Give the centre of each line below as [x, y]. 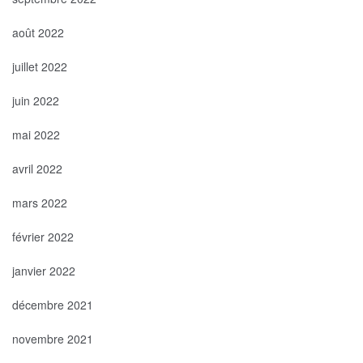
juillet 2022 [40, 66]
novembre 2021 [53, 338]
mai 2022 [36, 134]
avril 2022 [37, 168]
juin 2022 [36, 100]
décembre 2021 [53, 304]
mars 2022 [40, 202]
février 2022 [43, 236]
